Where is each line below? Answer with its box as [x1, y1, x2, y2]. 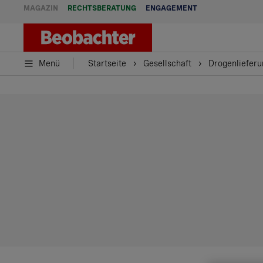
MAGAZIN [23, 4, 58, 12]
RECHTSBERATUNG [68, 4, 136, 12]
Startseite [88, 59, 126, 68]
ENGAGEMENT [146, 4, 197, 12]
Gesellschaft [143, 59, 191, 68]
